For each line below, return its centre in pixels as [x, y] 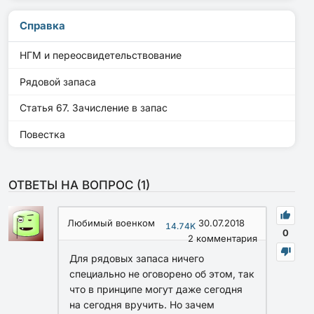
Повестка [42, 134]
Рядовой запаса [58, 81]
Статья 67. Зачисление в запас [94, 108]
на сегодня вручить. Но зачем [142, 304]
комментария [225, 238]
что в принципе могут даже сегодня [156, 289]
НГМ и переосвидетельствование [101, 55]
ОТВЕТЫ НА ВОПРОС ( [75, 185]
